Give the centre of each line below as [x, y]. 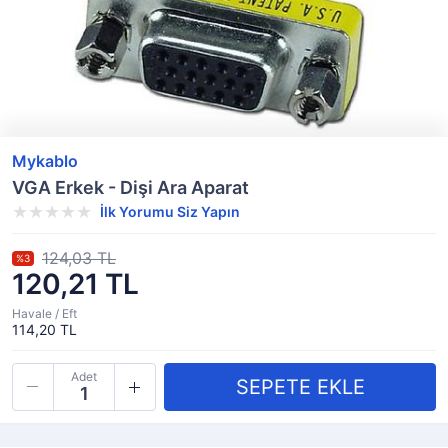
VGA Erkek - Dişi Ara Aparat [130, 187]
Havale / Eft [44, 313]
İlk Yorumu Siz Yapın [170, 211]
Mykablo [45, 161]
